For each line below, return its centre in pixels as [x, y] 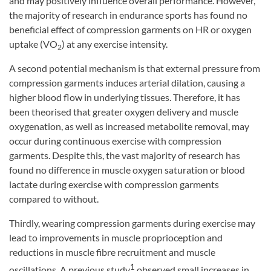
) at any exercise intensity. [115, 44]
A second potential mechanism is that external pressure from [135, 68]
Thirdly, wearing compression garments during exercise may [132, 223]
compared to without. [54, 199]
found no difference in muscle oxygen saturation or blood [127, 170]
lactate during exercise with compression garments [114, 184]
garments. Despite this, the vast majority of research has [125, 155]
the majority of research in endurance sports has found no [128, 15]
